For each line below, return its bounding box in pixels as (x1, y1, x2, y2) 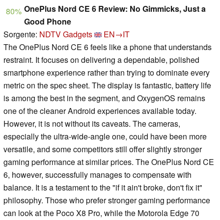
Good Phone (24, 16, 71, 27)
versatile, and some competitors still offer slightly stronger (3, 143, 202, 155)
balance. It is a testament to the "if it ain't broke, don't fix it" (3, 182, 202, 193)
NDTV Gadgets (39, 28, 92, 40)
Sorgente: (3, 28, 39, 40)
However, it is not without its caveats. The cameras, (3, 118, 180, 130)
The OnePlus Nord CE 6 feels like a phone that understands (3, 41, 212, 53)
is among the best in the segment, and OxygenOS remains (3, 92, 205, 104)
